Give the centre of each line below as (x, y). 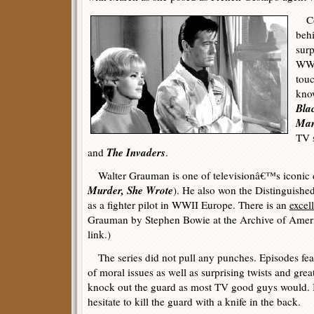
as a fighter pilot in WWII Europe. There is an (189, 205)
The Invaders (136, 152)
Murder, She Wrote (130, 190)
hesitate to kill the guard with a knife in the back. (194, 301)
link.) (99, 234)
